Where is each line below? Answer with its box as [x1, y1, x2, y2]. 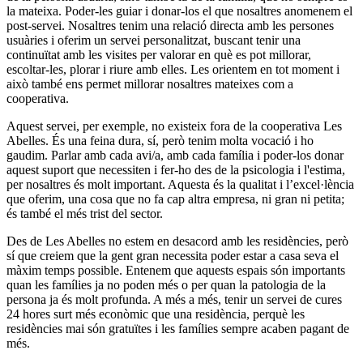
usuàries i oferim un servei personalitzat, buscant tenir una [6, 33, 301, 48]
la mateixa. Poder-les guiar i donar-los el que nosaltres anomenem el [6, 4, 352, 19]
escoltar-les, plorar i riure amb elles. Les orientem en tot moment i [6, 62, 340, 77]
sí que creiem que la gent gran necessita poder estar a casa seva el [6, 249, 339, 263]
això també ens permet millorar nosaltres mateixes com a [6, 77, 293, 92]
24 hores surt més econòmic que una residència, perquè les [6, 307, 305, 322]
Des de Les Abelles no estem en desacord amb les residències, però [6, 234, 348, 249]
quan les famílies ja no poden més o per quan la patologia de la [6, 278, 326, 293]
